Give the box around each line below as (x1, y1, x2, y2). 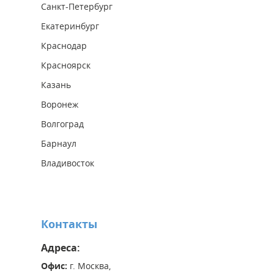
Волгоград (41, 117, 84, 130)
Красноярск (41, 59, 91, 71)
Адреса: (41, 240, 80, 254)
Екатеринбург (41, 20, 99, 32)
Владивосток (41, 157, 94, 169)
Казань (41, 78, 71, 91)
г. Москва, (70, 259, 111, 272)
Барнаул (41, 137, 76, 149)
